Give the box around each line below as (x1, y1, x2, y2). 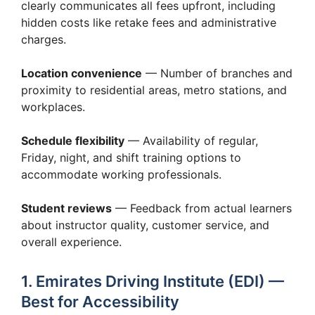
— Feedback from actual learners (112, 200, 292, 215)
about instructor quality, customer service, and (21, 217, 269, 232)
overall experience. (21, 234, 122, 249)
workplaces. (21, 99, 85, 114)
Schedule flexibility (21, 133, 124, 148)
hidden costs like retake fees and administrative (21, 15, 276, 30)
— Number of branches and (142, 65, 292, 80)
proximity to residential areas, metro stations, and (21, 82, 287, 97)
